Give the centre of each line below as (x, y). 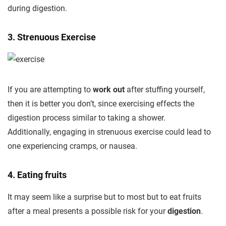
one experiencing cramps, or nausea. (72, 146)
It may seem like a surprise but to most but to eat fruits (104, 197)
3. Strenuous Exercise (52, 37)
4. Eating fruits (37, 175)
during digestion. (37, 8)
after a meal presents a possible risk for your (88, 211)
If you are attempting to (50, 90)
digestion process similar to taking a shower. (87, 118)
